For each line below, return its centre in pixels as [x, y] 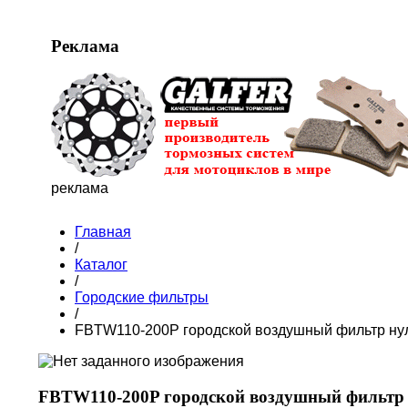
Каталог [101, 265]
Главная [103, 232]
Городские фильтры [142, 298]
